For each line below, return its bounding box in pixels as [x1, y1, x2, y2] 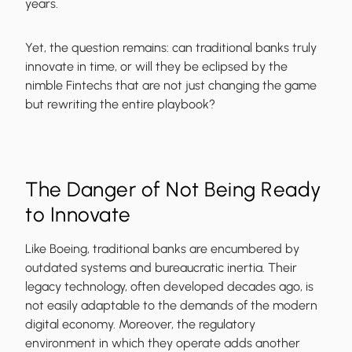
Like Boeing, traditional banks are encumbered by [25, 241, 299, 257]
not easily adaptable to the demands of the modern [25, 298, 317, 313]
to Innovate [25, 202, 131, 228]
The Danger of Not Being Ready [25, 177, 321, 203]
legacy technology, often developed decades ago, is [25, 279, 313, 295]
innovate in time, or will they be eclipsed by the [25, 59, 288, 75]
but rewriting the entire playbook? [25, 97, 215, 112]
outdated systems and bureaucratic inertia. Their [25, 260, 297, 276]
